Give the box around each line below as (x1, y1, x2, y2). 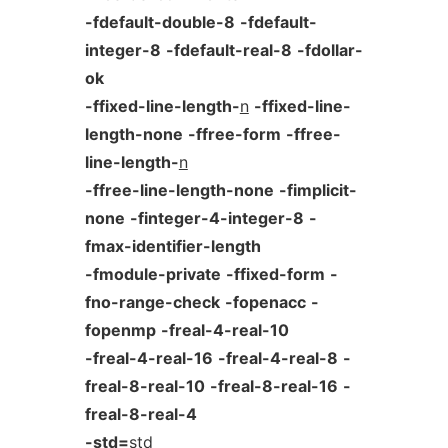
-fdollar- (296, 40, 363, 60)
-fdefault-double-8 (84, 12, 235, 32)
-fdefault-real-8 (165, 40, 292, 60)
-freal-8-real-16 (209, 376, 338, 396)
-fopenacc (224, 292, 306, 312)
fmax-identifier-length (84, 236, 261, 256)
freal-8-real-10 (84, 376, 205, 396)
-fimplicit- (278, 180, 357, 200)
